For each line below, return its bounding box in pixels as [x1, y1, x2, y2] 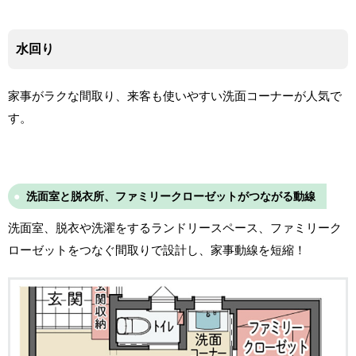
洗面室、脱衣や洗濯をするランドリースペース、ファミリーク [8, 220, 342, 234]
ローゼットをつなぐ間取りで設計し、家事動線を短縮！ [8, 242, 306, 257]
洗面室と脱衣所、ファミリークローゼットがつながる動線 [26, 189, 315, 203]
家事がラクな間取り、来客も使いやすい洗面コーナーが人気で [8, 88, 342, 103]
